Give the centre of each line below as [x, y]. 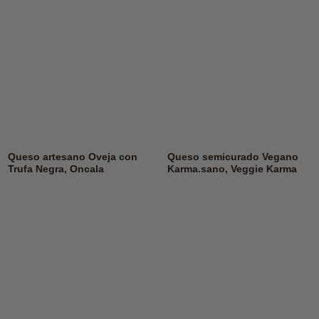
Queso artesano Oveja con [72, 157]
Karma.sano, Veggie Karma [232, 169]
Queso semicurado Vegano [232, 157]
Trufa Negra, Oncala [56, 169]
